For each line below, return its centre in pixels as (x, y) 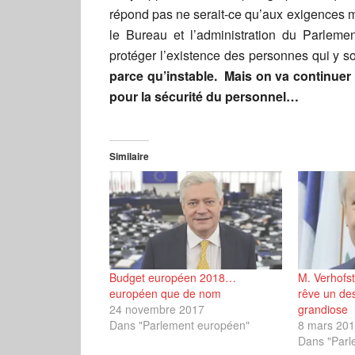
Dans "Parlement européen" (179, 325)
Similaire (129, 156)
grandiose (323, 309)
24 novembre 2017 (157, 309)
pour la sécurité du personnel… (204, 96)
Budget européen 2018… (173, 278)
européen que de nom (165, 294)
